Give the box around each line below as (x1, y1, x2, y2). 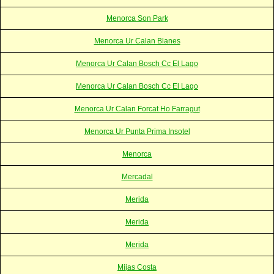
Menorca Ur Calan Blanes (94, 36, 180, 45)
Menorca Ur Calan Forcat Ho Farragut (74, 104, 200, 113)
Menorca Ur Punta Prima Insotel (84, 127, 190, 136)
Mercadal (121, 172, 153, 181)
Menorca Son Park (106, 13, 168, 23)
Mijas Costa (117, 262, 157, 272)
